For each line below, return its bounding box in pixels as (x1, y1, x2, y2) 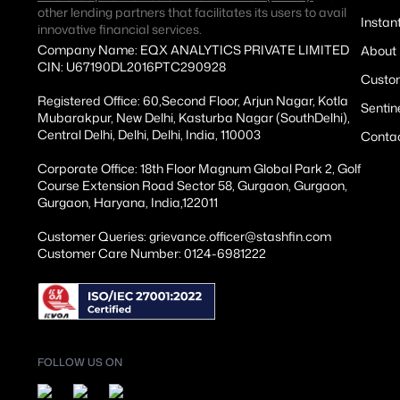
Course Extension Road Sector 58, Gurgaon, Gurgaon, (37, 176, 347, 194)
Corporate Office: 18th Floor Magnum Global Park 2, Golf (37, 159, 361, 177)
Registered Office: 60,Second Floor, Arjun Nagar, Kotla (37, 91, 348, 109)
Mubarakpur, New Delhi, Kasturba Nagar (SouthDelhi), (37, 108, 350, 126)
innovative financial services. (37, 20, 202, 37)
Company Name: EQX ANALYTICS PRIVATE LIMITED (37, 40, 349, 58)
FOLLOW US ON (37, 354, 122, 370)
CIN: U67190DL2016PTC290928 (37, 57, 226, 75)
